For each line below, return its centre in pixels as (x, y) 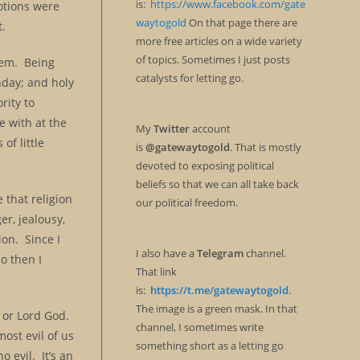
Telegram (220, 253)
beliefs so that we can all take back (217, 184)
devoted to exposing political (205, 166)
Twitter (171, 129)
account (210, 129)
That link (156, 272)
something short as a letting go (209, 346)
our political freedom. (186, 202)
